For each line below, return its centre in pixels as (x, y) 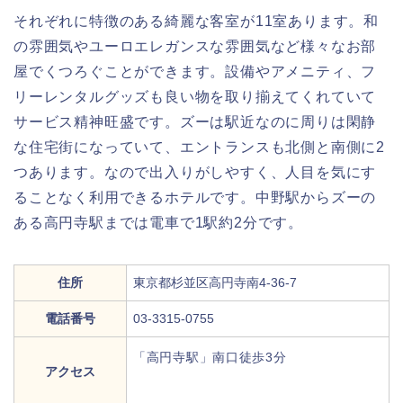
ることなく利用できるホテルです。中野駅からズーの (195, 197)
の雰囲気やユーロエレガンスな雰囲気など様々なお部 (195, 46)
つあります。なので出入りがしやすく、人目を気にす (195, 172)
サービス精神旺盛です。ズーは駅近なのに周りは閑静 (195, 121)
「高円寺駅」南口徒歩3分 (210, 357)
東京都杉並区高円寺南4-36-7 (215, 282)
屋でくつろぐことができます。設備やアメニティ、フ (195, 71)
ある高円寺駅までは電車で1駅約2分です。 (158, 222)
